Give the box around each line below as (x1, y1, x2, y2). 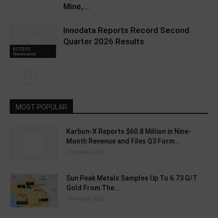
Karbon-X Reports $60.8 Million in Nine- (66, 127, 191, 135)
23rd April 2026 (66, 194, 104, 202)
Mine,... (63, 1, 89, 11)
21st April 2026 (66, 147, 103, 155)
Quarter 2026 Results (63, 36, 144, 46)
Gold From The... (66, 183, 120, 192)
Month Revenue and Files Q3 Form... (66, 137, 181, 145)
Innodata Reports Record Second (63, 25, 189, 35)
